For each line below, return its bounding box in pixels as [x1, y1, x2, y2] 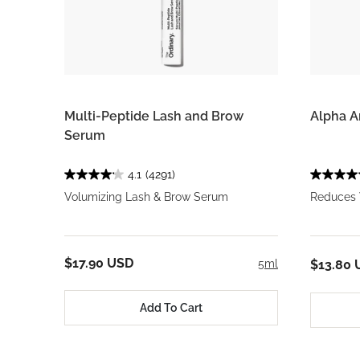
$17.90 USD [64, 256, 133, 271]
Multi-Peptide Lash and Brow [64, 108, 243, 124]
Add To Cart [140, 301, 202, 314]
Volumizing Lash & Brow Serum [64, 190, 228, 203]
